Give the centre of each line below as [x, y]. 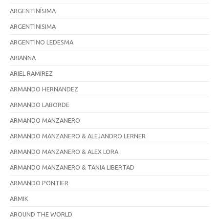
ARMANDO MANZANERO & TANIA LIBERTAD [72, 167]
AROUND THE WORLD [41, 214]
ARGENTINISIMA [33, 26]
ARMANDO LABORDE [40, 104]
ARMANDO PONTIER [39, 183]
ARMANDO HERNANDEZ [44, 89]
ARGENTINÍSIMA [33, 11]
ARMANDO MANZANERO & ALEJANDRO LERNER [78, 136]
